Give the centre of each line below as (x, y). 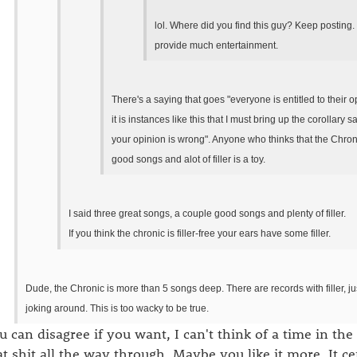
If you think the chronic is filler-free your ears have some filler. (200, 234)
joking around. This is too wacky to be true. (117, 308)
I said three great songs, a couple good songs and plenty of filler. (207, 214)
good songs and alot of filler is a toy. (188, 159)
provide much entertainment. (216, 45)
